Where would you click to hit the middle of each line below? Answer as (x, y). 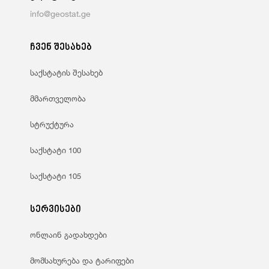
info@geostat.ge (60, 14)
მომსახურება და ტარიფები (82, 261)
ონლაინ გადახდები (68, 235)
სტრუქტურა (52, 125)
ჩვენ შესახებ (61, 48)
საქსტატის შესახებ (66, 73)
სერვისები (56, 210)
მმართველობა (58, 99)
